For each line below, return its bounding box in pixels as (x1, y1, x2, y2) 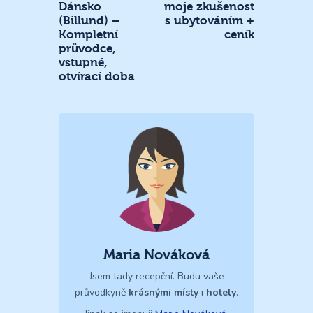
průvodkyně (75, 285, 129, 299)
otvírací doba (59, 69, 135, 83)
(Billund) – (59, 13, 119, 27)
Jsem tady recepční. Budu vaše (89, 269, 224, 283)
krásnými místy (129, 285, 198, 299)
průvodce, (59, 41, 116, 55)
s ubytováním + (165, 13, 254, 27)
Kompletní (59, 27, 118, 41)
